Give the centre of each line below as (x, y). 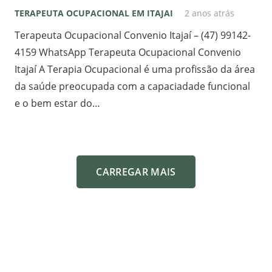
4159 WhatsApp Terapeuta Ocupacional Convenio (128, 53)
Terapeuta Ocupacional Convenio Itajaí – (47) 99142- (133, 36)
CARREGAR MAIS (136, 172)
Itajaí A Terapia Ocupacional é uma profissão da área (135, 70)
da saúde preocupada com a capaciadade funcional (132, 87)
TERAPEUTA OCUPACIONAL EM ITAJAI (94, 13)
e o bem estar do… (57, 104)
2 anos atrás (210, 13)
